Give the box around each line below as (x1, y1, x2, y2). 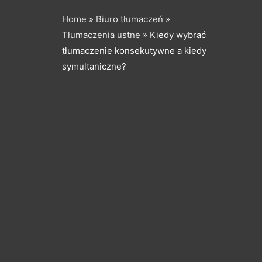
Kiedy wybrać (147, 29, 206, 40)
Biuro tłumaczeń (96, 13, 163, 25)
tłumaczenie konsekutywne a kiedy (62, 44, 206, 56)
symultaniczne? (62, 60, 126, 72)
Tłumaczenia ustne (62, 29, 140, 40)
